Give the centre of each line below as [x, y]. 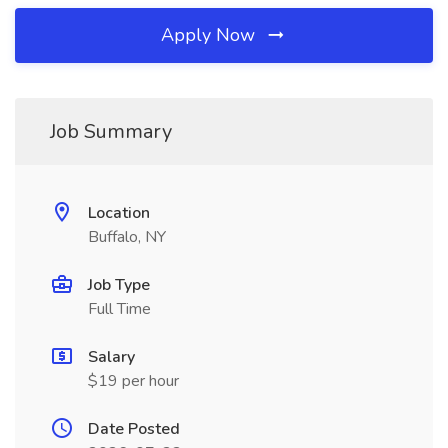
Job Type [119, 285]
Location [119, 213]
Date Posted [134, 429]
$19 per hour [133, 381]
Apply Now [210, 35]
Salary [111, 357]
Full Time [119, 309]
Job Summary [111, 131]
